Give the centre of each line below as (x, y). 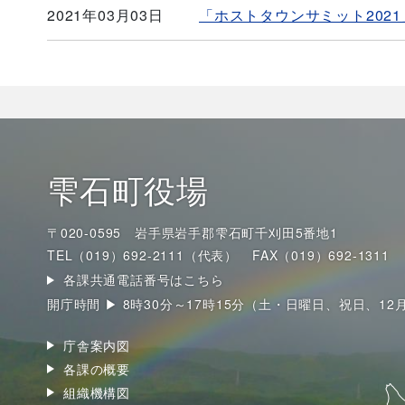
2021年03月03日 (105, 14)
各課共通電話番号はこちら (144, 279)
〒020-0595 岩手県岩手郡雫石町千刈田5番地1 (193, 232)
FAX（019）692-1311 (321, 255)
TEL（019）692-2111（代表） (143, 255)
